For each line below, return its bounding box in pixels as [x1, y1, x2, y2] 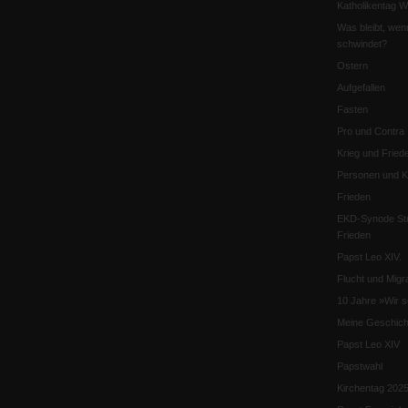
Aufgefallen [336, 82, 385, 93]
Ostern [336, 60, 368, 71]
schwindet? [336, 38, 387, 49]
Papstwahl [336, 361, 382, 372]
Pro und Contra [336, 126, 404, 137]
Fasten [336, 104, 368, 115]
